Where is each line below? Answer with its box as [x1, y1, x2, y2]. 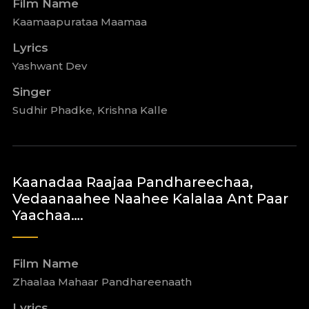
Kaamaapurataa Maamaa [12, 15, 147, 28]
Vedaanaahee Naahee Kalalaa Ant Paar [12, 190, 288, 207]
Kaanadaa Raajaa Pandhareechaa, [12, 174, 253, 190]
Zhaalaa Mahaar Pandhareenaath [12, 275, 192, 288]
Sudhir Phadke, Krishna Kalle [12, 103, 168, 117]
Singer [12, 85, 51, 99]
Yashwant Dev [12, 59, 87, 72]
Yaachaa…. [12, 207, 83, 223]
